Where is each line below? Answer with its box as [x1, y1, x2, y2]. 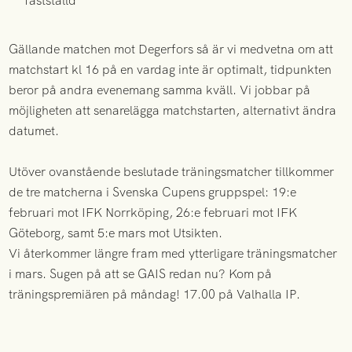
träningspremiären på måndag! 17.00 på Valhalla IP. [9, 286, 301, 303]
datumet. [9, 123, 60, 140]
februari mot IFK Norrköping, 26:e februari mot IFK [9, 204, 298, 222]
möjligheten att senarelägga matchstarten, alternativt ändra [9, 102, 337, 119]
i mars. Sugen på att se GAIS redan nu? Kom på [9, 266, 273, 283]
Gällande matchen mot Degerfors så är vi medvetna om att [9, 41, 334, 58]
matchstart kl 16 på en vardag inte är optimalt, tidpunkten [9, 61, 332, 79]
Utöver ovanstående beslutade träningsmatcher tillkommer [9, 163, 335, 181]
